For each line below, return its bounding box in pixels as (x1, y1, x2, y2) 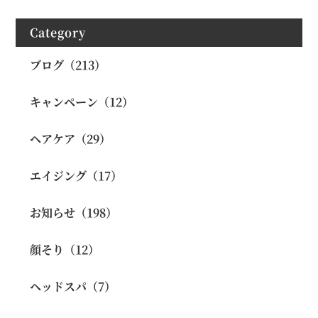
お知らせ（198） (30, 204, 118, 221)
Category (30, 24, 87, 40)
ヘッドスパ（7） (30, 278, 116, 295)
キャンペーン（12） (30, 94, 134, 110)
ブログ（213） (30, 57, 106, 73)
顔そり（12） (30, 241, 100, 258)
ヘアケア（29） (30, 131, 111, 147)
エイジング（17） (30, 168, 123, 184)
